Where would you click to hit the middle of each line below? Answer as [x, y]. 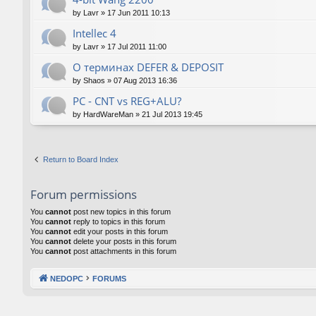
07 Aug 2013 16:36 [145, 81]
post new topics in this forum [121, 212]
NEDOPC [67, 278]
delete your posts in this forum [124, 242]
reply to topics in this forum [118, 222]
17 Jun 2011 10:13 [139, 13]
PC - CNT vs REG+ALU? [127, 101]
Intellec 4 [95, 34]
